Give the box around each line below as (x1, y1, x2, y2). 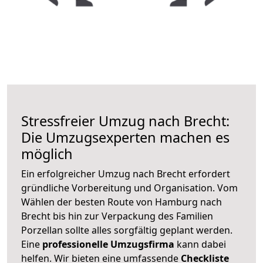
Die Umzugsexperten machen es (21, 127, 230, 147)
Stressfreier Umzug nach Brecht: (21, 111, 230, 130)
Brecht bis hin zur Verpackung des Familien (21, 209, 213, 222)
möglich (21, 144, 73, 163)
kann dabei (174, 237, 226, 251)
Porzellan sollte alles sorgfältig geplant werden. (21, 223, 232, 237)
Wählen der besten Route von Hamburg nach (21, 195, 222, 208)
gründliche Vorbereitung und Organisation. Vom (21, 181, 238, 194)
